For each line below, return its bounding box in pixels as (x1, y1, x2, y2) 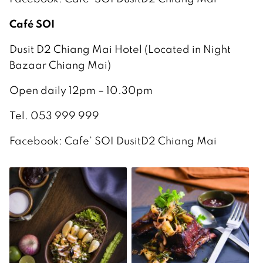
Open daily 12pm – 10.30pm (9, 83, 153, 97)
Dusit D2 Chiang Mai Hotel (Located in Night (9, 42, 231, 56)
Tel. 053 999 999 (9, 108, 99, 122)
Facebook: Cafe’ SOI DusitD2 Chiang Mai (9, 133, 217, 147)
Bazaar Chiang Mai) (9, 58, 111, 72)
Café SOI (9, 16, 55, 31)
